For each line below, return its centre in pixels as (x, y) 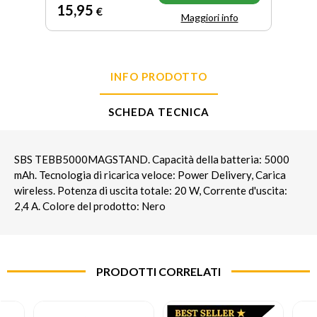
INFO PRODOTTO (158, 77)
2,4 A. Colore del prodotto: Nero (90, 206)
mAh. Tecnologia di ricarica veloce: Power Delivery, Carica (150, 175)
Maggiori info (209, 18)
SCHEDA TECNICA (158, 112)
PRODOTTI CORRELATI (158, 272)
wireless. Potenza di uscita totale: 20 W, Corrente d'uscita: (151, 191)
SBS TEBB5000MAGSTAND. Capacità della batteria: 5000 (152, 160)
